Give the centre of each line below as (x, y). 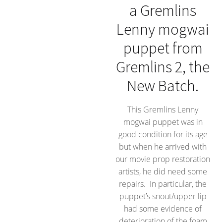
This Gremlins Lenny (163, 109)
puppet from (163, 48)
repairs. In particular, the (163, 184)
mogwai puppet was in (163, 122)
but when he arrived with (163, 146)
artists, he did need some (163, 171)
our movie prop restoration (163, 159)
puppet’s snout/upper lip (163, 196)
